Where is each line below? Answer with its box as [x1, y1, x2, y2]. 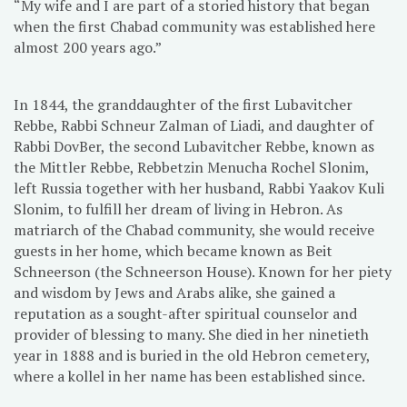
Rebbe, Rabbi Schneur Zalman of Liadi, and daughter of [14, 114, 373, 135]
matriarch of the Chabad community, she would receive [14, 219, 374, 240]
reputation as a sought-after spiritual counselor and [14, 303, 357, 323]
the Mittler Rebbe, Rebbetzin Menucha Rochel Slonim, [14, 156, 369, 177]
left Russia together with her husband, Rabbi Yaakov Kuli [14, 177, 384, 198]
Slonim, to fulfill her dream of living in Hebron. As [14, 198, 342, 219]
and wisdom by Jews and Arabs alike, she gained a [14, 282, 335, 303]
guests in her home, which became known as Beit [14, 240, 333, 261]
